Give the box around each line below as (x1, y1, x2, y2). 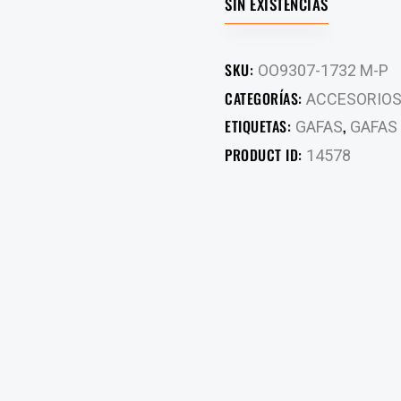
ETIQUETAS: (225, 115, 295, 137)
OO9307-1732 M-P (257, 60, 388, 80)
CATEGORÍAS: (225, 87, 307, 109)
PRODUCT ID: (225, 143, 307, 166)
